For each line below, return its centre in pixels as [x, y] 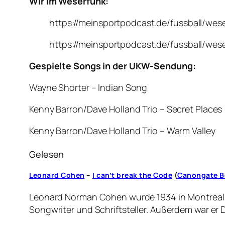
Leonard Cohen [57, 175]
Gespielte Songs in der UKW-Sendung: [113, 66]
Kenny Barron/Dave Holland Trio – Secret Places [126, 109]
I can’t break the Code [132, 175]
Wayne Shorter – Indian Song [88, 88]
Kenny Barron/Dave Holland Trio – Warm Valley [122, 131]
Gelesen [47, 154]
